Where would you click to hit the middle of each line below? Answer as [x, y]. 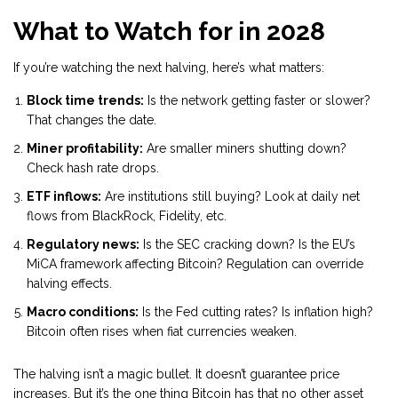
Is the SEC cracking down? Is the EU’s [247, 245]
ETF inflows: [64, 197]
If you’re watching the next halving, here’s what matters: [169, 68]
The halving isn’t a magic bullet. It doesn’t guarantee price [176, 374]
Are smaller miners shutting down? [245, 149]
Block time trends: [85, 101]
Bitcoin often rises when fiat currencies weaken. [162, 332]
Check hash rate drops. [93, 168]
